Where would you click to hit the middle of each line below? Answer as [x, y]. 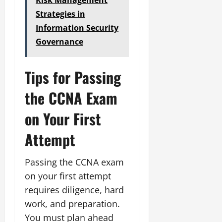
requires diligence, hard [74, 190]
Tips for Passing [73, 77]
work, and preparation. [72, 203]
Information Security [77, 28]
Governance [59, 41]
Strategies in [60, 14]
